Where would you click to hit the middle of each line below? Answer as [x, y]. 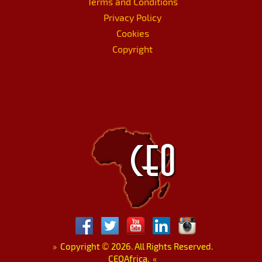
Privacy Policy [132, 17]
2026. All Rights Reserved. [161, 246]
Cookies [132, 33]
